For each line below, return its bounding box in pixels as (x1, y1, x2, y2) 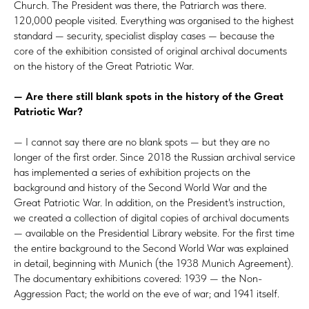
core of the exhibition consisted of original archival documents (14, 43, 287, 57)
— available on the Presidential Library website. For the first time (14, 226, 295, 239)
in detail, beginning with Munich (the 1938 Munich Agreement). (14, 256, 293, 270)
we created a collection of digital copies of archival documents (14, 210, 289, 224)
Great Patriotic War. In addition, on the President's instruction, (14, 195, 285, 209)
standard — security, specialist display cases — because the (14, 28, 275, 42)
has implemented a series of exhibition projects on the (14, 165, 250, 179)
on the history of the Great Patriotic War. (14, 59, 194, 72)
